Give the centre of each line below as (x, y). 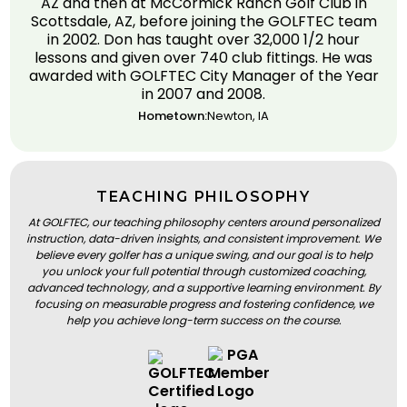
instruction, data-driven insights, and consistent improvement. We (203, 238)
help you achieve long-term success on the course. (203, 320)
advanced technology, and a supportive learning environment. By (203, 287)
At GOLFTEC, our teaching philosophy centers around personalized (203, 222)
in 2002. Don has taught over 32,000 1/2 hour (203, 39)
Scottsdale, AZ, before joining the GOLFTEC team (203, 21)
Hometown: (173, 115)
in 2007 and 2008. (203, 94)
